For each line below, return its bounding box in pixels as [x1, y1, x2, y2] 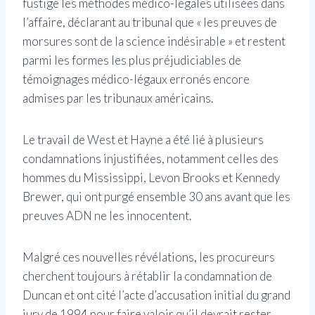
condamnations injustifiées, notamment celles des [22, 151, 278, 167]
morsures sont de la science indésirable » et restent [22, 34, 285, 49]
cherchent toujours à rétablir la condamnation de [22, 269, 272, 284]
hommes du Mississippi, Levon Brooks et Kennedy [22, 170, 280, 186]
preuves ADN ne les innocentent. [22, 208, 191, 224]
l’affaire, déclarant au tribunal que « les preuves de [22, 15, 277, 30]
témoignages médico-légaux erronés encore [22, 72, 250, 87]
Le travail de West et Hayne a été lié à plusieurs [22, 132, 264, 148]
